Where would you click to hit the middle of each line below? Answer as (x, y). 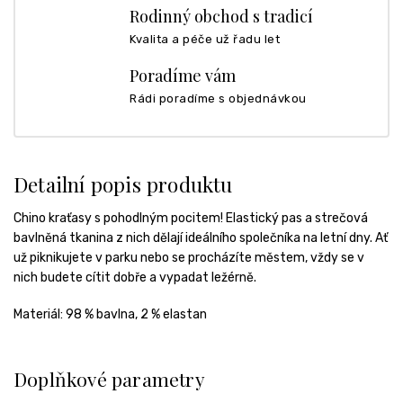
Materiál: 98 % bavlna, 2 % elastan (110, 314)
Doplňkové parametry (109, 378)
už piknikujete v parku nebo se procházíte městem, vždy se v (189, 257)
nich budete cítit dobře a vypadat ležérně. (135, 277)
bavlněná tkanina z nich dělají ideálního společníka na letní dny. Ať (201, 237)
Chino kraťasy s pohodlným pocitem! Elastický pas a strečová (191, 218)
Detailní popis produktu (123, 184)
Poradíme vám (183, 75)
